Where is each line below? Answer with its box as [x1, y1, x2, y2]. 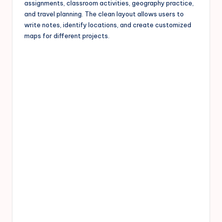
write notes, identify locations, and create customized [24, 20, 191, 29]
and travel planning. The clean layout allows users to [24, 9, 184, 18]
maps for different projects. [24, 31, 110, 40]
